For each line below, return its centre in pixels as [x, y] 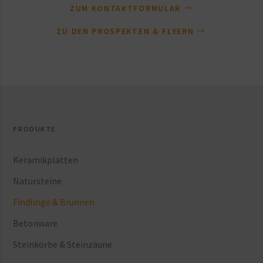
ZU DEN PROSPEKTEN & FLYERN [125, 31]
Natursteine [38, 181]
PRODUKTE [35, 129]
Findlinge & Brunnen [54, 202]
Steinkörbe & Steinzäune [63, 245]
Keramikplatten [46, 159]
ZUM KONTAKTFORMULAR [125, 8]
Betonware [36, 223]
